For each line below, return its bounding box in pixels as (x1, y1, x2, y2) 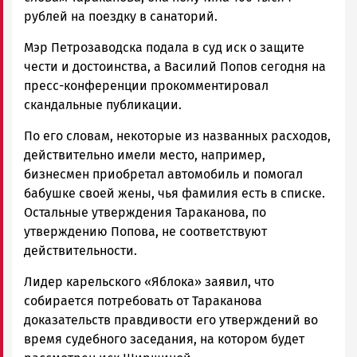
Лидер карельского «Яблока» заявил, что (24, 273, 274, 289)
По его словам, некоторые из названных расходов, (24, 127, 331, 143)
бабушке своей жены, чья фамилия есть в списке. (24, 185, 325, 201)
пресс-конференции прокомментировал (24, 77, 269, 93)
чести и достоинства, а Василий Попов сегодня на (24, 58, 326, 74)
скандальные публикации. (24, 96, 182, 112)
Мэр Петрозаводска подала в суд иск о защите (24, 39, 304, 55)
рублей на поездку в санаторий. (24, 8, 218, 24)
